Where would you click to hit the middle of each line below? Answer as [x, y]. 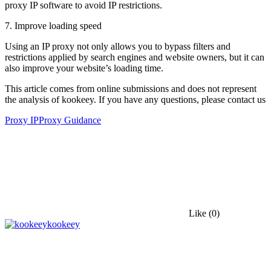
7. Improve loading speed [53, 25]
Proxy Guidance [70, 120]
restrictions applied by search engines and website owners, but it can [135, 57]
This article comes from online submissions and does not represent [131, 88]
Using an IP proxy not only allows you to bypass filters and [118, 46]
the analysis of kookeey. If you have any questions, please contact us [135, 99]
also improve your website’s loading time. [84, 68]
